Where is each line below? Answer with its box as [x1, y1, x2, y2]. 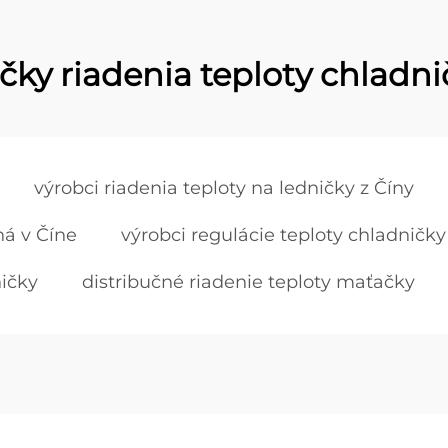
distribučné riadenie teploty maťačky [82, 271, 415, 293]
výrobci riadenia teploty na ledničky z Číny [34, 177, 414, 199]
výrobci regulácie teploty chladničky [121, 224, 446, 246]
